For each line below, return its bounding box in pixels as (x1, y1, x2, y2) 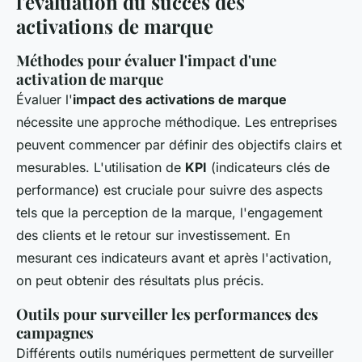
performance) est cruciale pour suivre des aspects (16, 182, 322, 198)
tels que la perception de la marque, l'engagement (16, 204, 322, 221)
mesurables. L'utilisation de (16, 159, 185, 175)
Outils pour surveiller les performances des (16, 304, 318, 324)
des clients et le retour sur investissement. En (16, 227, 290, 243)
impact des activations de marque (73, 91, 287, 107)
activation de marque (16, 69, 163, 89)
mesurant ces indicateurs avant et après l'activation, (16, 250, 332, 266)
